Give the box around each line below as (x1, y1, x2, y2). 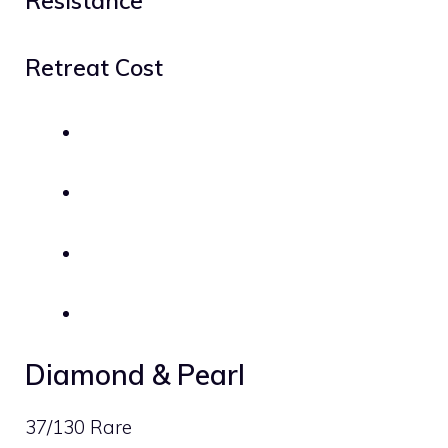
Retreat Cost (25, 53, 163, 82)
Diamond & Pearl (25, 356, 245, 392)
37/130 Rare (25, 414, 132, 439)
